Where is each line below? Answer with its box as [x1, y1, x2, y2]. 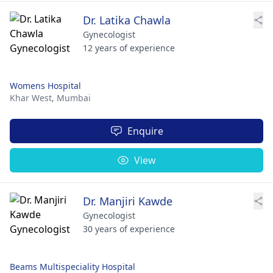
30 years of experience [83, 222, 175, 235]
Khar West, [10, 91, 57, 104]
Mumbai [57, 91, 91, 104]
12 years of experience [83, 41, 175, 54]
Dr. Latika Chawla [83, 12, 171, 27]
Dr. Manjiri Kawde [83, 193, 172, 208]
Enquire [127, 124, 163, 138]
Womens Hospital [10, 79, 81, 91]
